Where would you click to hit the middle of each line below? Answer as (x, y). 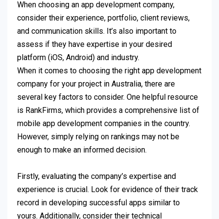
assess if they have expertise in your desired (95, 44)
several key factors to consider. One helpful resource (108, 97)
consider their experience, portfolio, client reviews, (103, 18)
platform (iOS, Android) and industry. (78, 58)
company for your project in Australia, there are (96, 84)
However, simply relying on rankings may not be (98, 137)
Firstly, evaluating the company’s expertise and (97, 176)
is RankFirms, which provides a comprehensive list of (108, 110)
